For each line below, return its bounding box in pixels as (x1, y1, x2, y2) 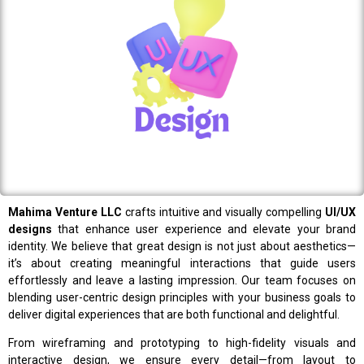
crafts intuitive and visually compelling (124, 205, 325, 219)
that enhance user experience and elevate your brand (52, 222, 356, 236)
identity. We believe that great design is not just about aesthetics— (8, 239, 356, 253)
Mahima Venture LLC (8, 205, 125, 219)
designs (8, 222, 52, 236)
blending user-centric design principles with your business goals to (8, 290, 356, 304)
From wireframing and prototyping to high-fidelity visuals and (8, 336, 356, 349)
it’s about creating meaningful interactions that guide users (8, 256, 356, 270)
